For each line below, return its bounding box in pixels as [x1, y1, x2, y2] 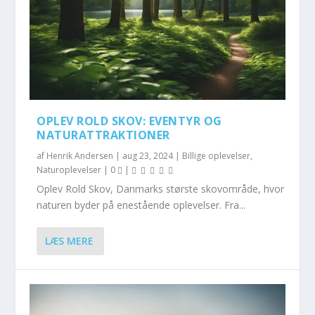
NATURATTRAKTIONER [37, 127, 170, 143]
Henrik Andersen [46, 149, 114, 162]
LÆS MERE [45, 234, 94, 248]
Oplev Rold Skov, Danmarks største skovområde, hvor [37, 181, 285, 195]
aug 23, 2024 [122, 149, 174, 162]
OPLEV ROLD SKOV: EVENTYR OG [37, 112, 222, 129]
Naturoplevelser [37, 163, 102, 176]
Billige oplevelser [182, 149, 251, 162]
